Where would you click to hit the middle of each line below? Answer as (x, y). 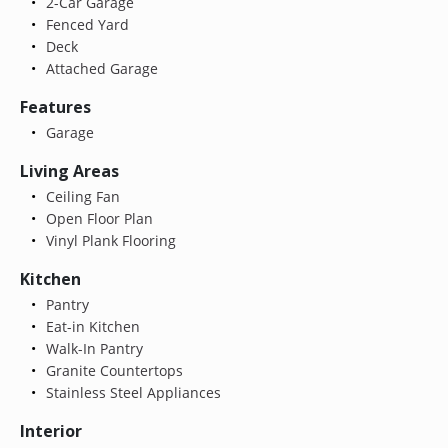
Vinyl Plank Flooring (108, 240)
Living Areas (69, 170)
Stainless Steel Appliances (131, 392)
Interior (51, 430)
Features (55, 106)
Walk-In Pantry (92, 348)
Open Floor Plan (97, 218)
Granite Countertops (112, 370)
